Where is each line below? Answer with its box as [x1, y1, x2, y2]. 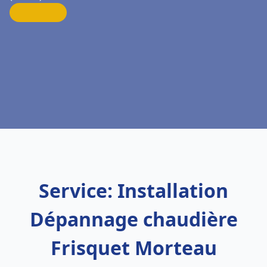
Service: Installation [39, 178, 228, 203]
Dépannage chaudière [29, 206, 238, 232]
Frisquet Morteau [50, 235, 217, 260]
